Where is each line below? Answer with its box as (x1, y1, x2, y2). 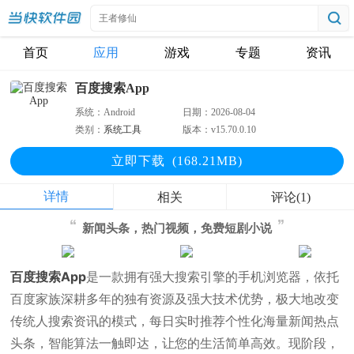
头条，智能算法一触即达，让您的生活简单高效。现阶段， (10, 335, 340, 351)
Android (104, 107, 136, 118)
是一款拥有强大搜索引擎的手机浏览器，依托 (86, 269, 340, 284)
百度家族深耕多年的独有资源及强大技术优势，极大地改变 (10, 291, 340, 307)
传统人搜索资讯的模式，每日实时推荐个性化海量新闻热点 (10, 313, 340, 329)
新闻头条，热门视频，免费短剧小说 (81, 222, 272, 235)
